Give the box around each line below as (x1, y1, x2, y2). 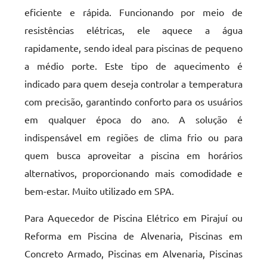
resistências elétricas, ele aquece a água (24, 24, 243, 36)
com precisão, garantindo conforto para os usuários (24, 95, 243, 107)
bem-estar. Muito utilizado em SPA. (24, 185, 175, 197)
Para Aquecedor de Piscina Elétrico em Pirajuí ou (24, 212, 243, 223)
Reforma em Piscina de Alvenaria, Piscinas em (24, 229, 243, 241)
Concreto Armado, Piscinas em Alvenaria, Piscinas (24, 247, 243, 259)
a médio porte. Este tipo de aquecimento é (24, 60, 243, 72)
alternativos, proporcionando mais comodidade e (24, 167, 243, 179)
